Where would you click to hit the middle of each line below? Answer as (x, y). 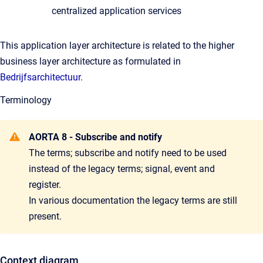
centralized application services (117, 11)
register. (45, 185)
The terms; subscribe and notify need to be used (128, 153)
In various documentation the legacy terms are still (133, 200)
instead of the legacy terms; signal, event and (122, 169)
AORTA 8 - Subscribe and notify (95, 137)
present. (45, 216)
